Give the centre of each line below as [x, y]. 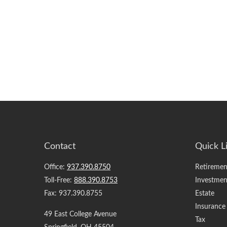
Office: [55, 167]
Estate [204, 193]
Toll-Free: [59, 180]
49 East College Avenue [80, 214]
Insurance [210, 206]
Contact [60, 146]
